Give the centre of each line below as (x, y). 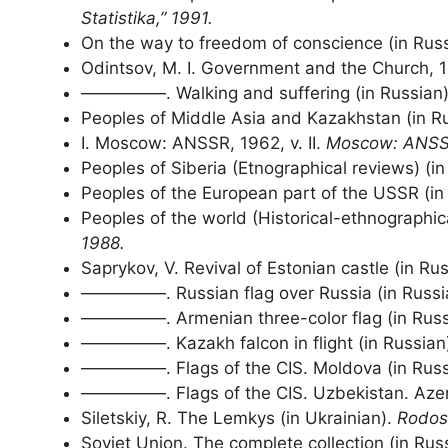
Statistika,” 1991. (147, 18)
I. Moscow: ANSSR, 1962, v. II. (203, 143)
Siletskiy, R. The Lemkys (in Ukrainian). (239, 418)
